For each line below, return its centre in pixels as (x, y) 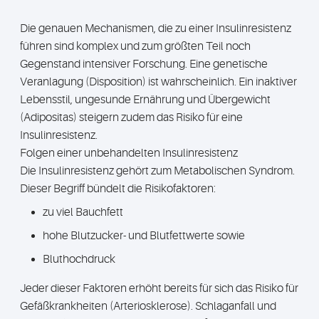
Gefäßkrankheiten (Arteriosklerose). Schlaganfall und (148, 306)
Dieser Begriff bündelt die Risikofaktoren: (118, 189)
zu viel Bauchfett (83, 212)
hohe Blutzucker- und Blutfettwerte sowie (144, 236)
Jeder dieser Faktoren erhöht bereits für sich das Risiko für (159, 288)
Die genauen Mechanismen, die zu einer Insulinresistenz (156, 28)
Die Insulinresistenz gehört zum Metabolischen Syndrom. (157, 171)
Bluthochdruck (79, 259)
